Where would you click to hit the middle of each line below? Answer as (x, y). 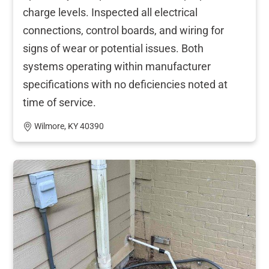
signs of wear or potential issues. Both (113, 48)
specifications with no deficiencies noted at (125, 84)
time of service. (59, 102)
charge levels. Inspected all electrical (110, 12)
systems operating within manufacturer (117, 66)
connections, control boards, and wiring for (123, 30)
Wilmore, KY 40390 (69, 126)
